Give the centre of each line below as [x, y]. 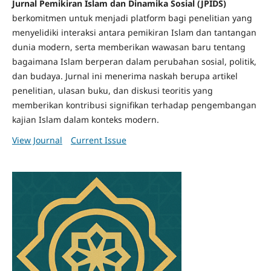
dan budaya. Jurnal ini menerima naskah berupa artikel [125, 76]
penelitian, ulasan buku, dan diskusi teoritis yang [112, 91]
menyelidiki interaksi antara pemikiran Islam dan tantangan [134, 33]
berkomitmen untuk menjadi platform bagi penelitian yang [132, 18]
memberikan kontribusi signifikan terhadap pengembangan [134, 105]
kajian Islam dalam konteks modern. [85, 120]
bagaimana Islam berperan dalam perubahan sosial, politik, [134, 62]
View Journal [37, 140]
